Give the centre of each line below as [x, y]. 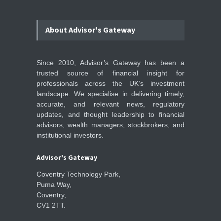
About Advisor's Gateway [90, 30]
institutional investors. [70, 135]
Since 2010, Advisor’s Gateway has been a [110, 63]
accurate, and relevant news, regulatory [110, 104]
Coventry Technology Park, [78, 174]
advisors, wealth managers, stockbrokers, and [110, 125]
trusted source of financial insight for [110, 73]
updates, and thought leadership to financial [110, 115]
